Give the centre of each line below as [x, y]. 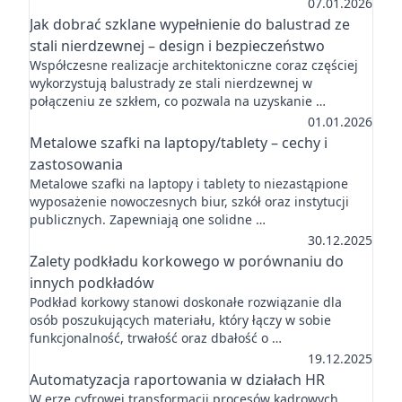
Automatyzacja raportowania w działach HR [177, 380]
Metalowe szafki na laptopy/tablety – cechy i [179, 143]
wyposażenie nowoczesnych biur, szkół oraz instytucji [189, 201]
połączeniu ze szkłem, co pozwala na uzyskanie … [178, 101]
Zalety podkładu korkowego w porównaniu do [187, 261]
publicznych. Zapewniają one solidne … [148, 219]
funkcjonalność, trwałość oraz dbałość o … [156, 338]
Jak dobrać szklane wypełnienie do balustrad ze [190, 24]
